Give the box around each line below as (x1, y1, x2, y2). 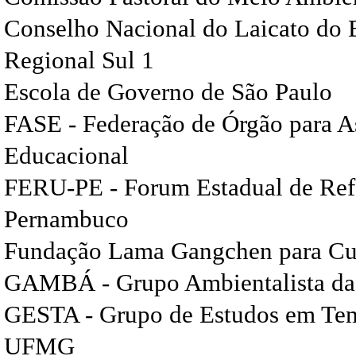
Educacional (4, 141, 129, 169)
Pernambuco (4, 205, 129, 233)
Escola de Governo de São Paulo (4, 78, 332, 106)
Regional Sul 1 (4, 46, 154, 74)
